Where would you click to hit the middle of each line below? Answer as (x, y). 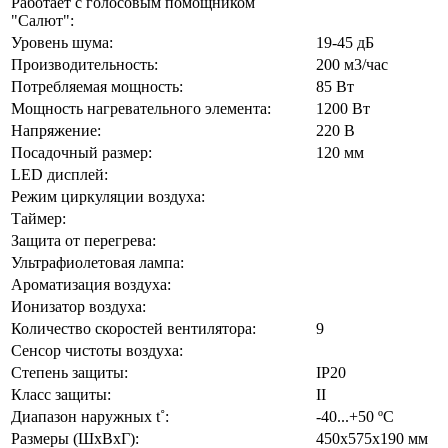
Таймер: (38, 218)
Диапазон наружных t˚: (90, 416)
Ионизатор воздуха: (78, 306)
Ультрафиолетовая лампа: (97, 262)
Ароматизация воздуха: (91, 284)
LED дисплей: (59, 174)
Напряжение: (56, 130)
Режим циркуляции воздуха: (108, 196)
